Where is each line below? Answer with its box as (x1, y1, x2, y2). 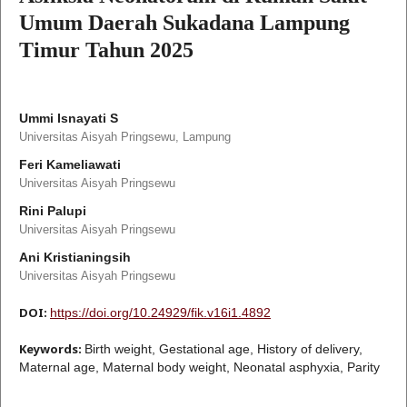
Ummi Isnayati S (19, 111, 118, 126)
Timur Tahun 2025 (19, 38, 194, 63)
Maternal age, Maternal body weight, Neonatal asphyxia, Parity (19, 360, 380, 375)
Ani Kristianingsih (19, 250, 131, 265)
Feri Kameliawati (19, 157, 121, 173)
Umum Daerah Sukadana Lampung (19, 11, 350, 35)
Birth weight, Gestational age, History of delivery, (84, 342, 362, 357)
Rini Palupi (19, 203, 86, 219)
